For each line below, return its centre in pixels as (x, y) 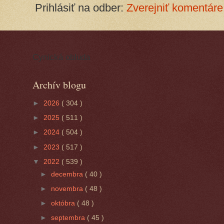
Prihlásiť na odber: (81, 7)
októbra (64, 203)
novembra (68, 188)
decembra (68, 174)
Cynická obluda (61, 57)
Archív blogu (59, 85)
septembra (69, 218)
